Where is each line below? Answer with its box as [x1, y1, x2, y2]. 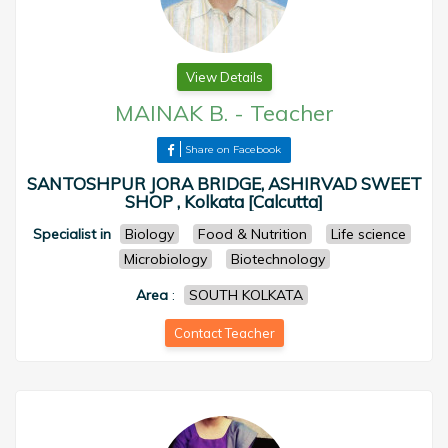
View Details [185, 69, 263, 85]
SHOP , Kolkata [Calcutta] [125, 191, 323, 212]
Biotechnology [230, 250, 325, 268]
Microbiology [123, 250, 207, 268]
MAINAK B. [114, 99, 228, 127]
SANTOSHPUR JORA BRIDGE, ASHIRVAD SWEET [26, 173, 422, 194]
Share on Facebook [185, 143, 281, 156]
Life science [330, 225, 406, 243]
